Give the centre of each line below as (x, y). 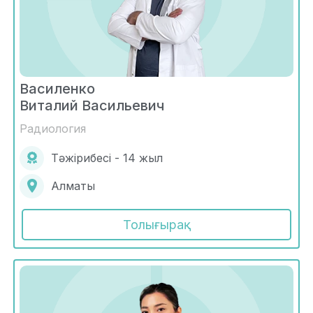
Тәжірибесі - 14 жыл (107, 158)
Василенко (57, 88)
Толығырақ (156, 224)
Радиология (53, 128)
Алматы (73, 186)
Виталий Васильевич (92, 105)
